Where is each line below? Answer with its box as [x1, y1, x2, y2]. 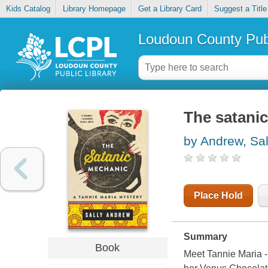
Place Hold [193, 190, 243, 201]
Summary [183, 232, 227, 242]
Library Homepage [62, 4, 126, 14]
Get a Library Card [138, 4, 202, 14]
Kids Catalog [5, 4, 50, 14]
